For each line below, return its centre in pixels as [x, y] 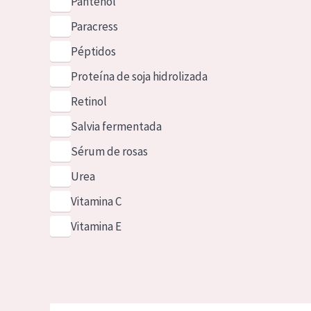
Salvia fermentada [116, 126]
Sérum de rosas [109, 151]
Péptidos [93, 51]
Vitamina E [96, 226]
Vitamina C [96, 201]
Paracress [94, 26]
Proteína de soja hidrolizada [139, 76]
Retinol [89, 101]
